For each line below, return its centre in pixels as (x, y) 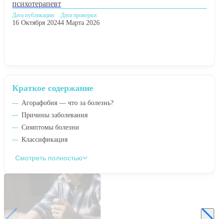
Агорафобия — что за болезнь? (67, 103)
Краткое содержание (53, 88)
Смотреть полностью (49, 158)
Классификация (44, 139)
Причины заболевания (55, 115)
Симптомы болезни (50, 127)
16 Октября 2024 (36, 22)
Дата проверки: (79, 15)
